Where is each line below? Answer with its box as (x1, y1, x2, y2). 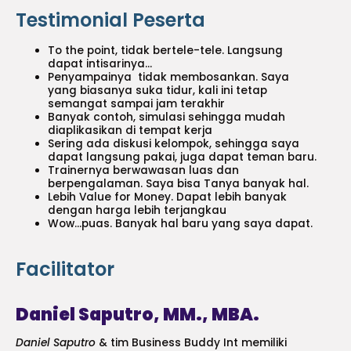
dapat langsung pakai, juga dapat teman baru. (48, 149, 317, 165)
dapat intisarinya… (48, 56, 153, 71)
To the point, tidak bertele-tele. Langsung (48, 42, 284, 58)
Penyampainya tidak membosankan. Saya (48, 69, 290, 85)
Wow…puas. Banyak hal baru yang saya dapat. (48, 215, 313, 231)
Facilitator (16, 256, 114, 283)
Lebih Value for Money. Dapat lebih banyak (48, 189, 288, 204)
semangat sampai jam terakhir (48, 96, 226, 111)
